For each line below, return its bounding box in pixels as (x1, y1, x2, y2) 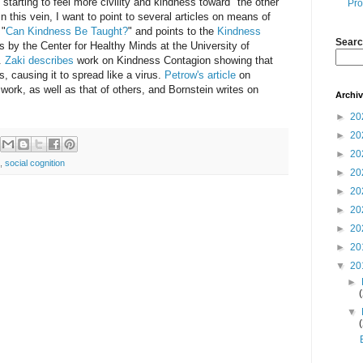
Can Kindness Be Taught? (6, 25, 128, 38)
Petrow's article (164, 69, 236, 82)
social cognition (5, 158, 65, 169)
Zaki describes (5, 54, 74, 67)
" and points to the (128, 25, 217, 38)
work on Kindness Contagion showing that (74, 54, 273, 67)
